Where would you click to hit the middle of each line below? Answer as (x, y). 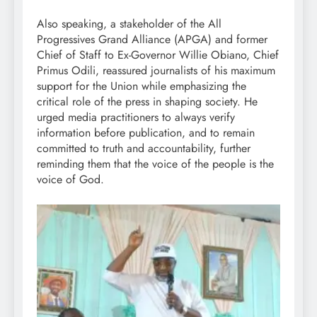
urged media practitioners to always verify (136, 117)
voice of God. (70, 179)
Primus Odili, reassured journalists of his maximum (156, 70)
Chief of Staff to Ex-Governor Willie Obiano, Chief (158, 54)
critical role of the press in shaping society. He (147, 101)
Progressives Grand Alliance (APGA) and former (152, 39)
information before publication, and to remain (146, 132)
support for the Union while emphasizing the (142, 86)
